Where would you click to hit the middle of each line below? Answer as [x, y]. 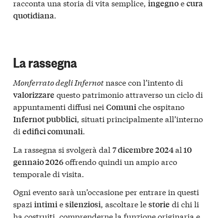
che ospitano [160, 107]
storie [159, 204]
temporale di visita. [49, 173]
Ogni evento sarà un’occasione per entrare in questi [106, 192]
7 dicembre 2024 [144, 149]
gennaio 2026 [38, 162]
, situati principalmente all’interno [140, 119]
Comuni [121, 107]
